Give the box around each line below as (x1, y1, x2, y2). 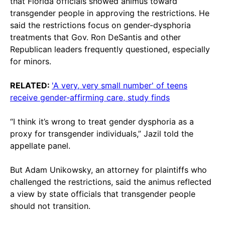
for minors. (10, 56, 51, 66)
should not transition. (10, 200, 90, 211)
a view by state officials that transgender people (10, 188, 195, 199)
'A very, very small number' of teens (52, 80, 187, 90)
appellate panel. (10, 140, 70, 151)
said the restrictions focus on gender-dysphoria (10, 20, 191, 30)
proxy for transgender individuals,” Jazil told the (10, 128, 193, 139)
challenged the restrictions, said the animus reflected (10, 176, 211, 187)
